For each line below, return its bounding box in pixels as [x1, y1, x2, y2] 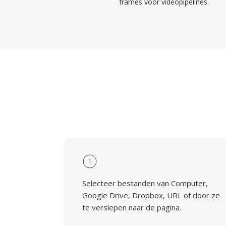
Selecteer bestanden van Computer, [82, 178, 208, 188]
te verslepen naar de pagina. [82, 202, 181, 212]
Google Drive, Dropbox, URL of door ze [82, 190, 220, 200]
